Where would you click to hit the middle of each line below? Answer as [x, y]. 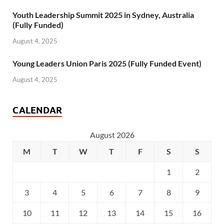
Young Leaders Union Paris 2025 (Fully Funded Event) [107, 63]
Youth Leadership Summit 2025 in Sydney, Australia [103, 14]
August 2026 [112, 134]
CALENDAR [37, 110]
